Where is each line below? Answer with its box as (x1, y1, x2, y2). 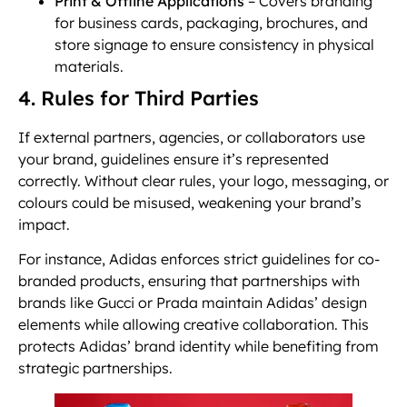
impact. (18, 214, 70, 233)
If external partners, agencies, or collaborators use (18, 127, 365, 146)
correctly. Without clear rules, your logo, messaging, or (18, 171, 389, 190)
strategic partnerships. (18, 359, 173, 378)
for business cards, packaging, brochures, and (55, 13, 368, 32)
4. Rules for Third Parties (18, 84, 259, 111)
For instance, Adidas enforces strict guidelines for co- (18, 250, 380, 269)
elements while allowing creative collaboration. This (18, 315, 369, 334)
